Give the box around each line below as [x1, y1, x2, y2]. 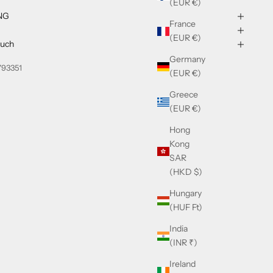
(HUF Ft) [169, 202, 202, 213]
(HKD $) [169, 166, 202, 178]
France [169, 18, 196, 30]
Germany [169, 54, 205, 65]
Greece [169, 89, 198, 101]
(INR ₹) [169, 237, 197, 249]
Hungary [169, 188, 202, 199]
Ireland [169, 258, 196, 270]
